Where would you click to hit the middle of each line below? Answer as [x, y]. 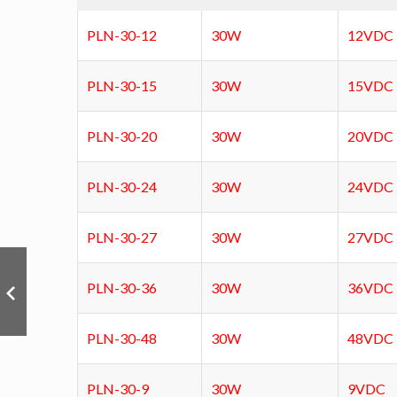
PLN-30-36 [122, 288]
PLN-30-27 [122, 237]
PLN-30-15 [122, 86]
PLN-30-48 [122, 339]
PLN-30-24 [122, 187]
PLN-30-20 [122, 136]
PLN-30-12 [122, 35]
